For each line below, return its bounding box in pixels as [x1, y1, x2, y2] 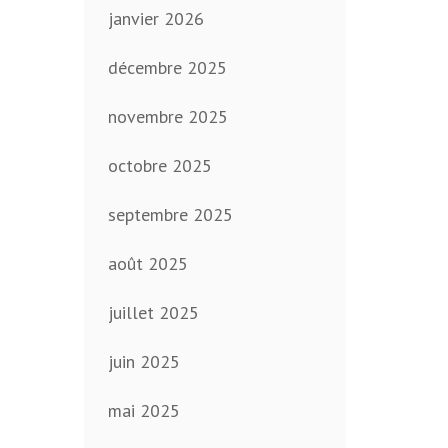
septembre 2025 [107, 203, 233, 227]
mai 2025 [107, 399, 180, 423]
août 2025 [107, 252, 188, 276]
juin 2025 [107, 350, 180, 374]
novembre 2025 [107, 105, 228, 129]
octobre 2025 [107, 154, 212, 178]
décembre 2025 [107, 56, 227, 80]
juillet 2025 [107, 301, 199, 325]
